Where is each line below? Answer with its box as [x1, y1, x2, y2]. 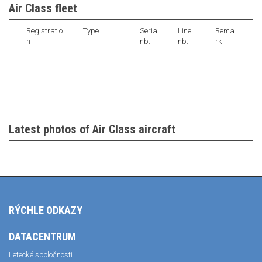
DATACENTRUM [9, 230, 76, 243]
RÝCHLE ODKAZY [9, 204, 82, 216]
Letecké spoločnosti [9, 250, 73, 259]
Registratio [26, 26, 63, 35]
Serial [140, 26, 159, 35]
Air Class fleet [9, 1, 77, 15]
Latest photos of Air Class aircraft [9, 122, 175, 136]
